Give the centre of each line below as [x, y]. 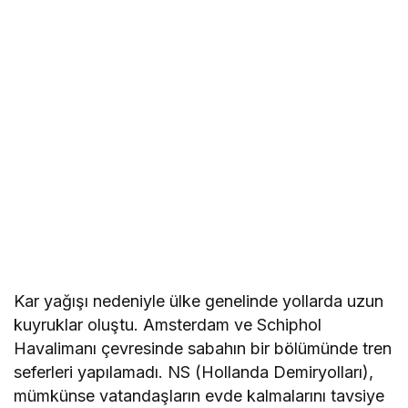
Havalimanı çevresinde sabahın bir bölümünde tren [203, 349]
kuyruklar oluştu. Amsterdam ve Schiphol [168, 325]
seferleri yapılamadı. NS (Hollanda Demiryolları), [194, 372]
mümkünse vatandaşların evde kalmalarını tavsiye [199, 396]
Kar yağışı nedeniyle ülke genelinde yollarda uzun [199, 301]
